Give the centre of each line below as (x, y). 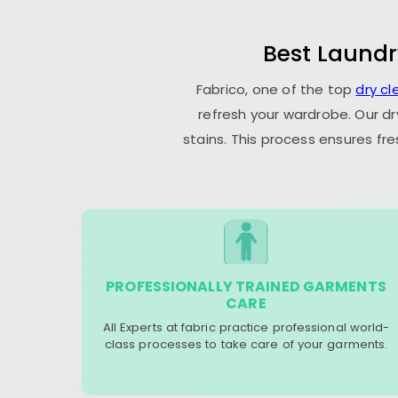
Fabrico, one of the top (276, 89)
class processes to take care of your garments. (246, 344)
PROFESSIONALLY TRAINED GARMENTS (246, 287)
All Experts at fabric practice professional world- (246, 327)
